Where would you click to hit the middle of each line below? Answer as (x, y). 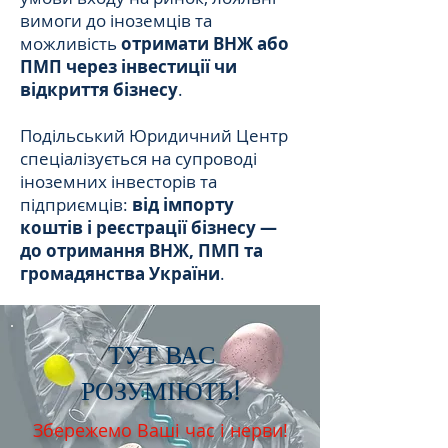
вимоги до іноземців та (116, 20)
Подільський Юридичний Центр (154, 135)
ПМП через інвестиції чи (128, 66)
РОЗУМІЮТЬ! (161, 390)
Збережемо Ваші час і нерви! (160, 430)
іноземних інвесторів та (118, 181)
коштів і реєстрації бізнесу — (148, 227)
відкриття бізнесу (99, 89)
